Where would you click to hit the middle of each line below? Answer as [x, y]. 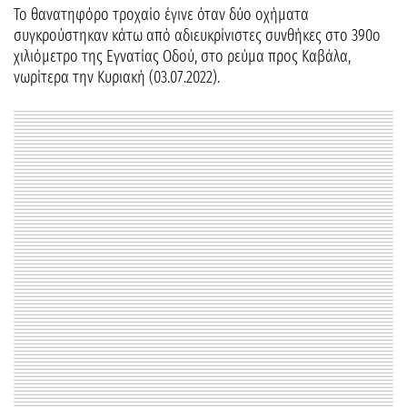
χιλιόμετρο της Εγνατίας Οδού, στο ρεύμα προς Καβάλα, [182, 56]
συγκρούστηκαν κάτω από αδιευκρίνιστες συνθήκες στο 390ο [197, 35]
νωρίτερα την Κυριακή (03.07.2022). [117, 77]
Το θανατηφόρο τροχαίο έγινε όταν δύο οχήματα [161, 15]
